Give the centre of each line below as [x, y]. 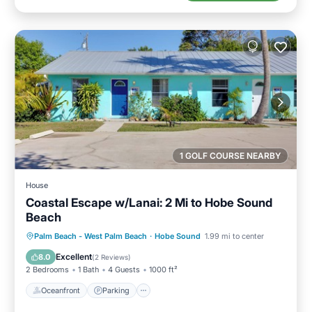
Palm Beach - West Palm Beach [91, 236]
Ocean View [209, 236]
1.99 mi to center [234, 236]
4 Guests [124, 270]
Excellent [74, 257]
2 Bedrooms [47, 270]
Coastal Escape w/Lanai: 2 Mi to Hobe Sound [149, 203]
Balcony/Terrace [106, 253]
